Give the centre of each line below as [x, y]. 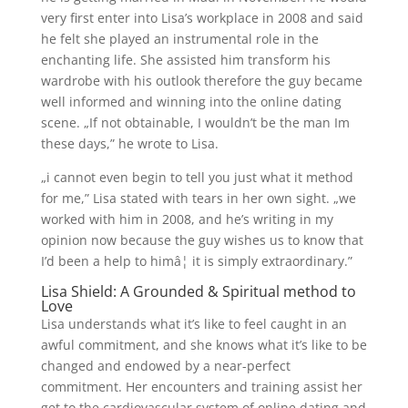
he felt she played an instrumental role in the [179, 39]
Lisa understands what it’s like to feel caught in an [194, 324]
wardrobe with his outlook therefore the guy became [201, 81]
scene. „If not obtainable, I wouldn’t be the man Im [195, 122]
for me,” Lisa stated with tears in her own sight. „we [198, 198]
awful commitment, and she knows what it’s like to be [204, 345]
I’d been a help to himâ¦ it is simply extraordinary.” [196, 261]
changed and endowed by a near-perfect [165, 366]
